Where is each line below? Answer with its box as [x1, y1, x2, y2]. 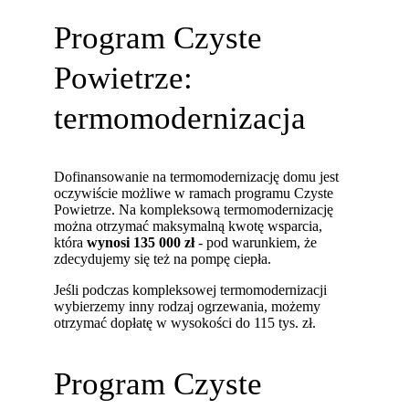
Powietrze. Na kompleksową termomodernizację [54, 202, 334, 218]
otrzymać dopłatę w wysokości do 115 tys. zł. [54, 315, 317, 331]
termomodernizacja [54, 100, 307, 135]
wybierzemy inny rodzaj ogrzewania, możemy [54, 299, 321, 315]
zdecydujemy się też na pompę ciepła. [54, 251, 272, 267]
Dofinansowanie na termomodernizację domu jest [54, 169, 340, 185]
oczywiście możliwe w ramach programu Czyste [54, 185, 334, 202]
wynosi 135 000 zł [87, 235, 195, 251]
